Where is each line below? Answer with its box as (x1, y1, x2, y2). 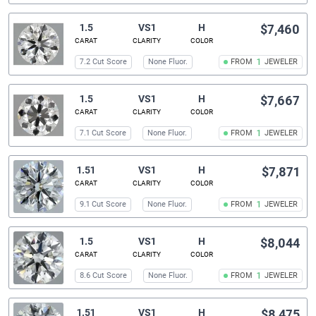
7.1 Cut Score (80, 128, 127, 138)
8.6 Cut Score (80, 271, 128, 281)
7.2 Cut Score (80, 57, 128, 67)
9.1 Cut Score (80, 200, 127, 209)
